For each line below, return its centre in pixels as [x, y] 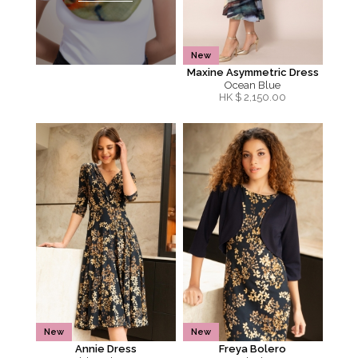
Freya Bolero [253, 349]
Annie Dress [105, 349]
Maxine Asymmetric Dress [253, 72]
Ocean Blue [253, 85]
